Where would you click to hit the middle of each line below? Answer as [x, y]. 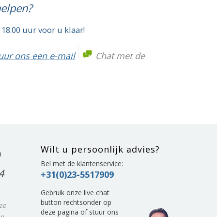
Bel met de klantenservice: [82, 163]
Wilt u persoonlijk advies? [100, 149]
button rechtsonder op [76, 202]
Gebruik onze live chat [75, 193]
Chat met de [120, 55]
